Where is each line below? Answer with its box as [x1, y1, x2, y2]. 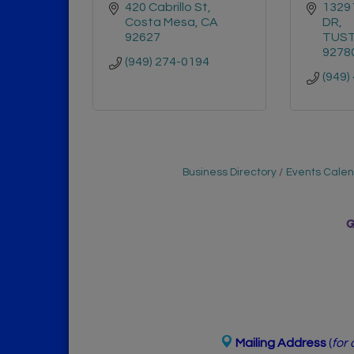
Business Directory [183, 167, 277, 178]
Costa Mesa [125, 16, 195, 28]
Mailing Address [235, 337, 329, 350]
